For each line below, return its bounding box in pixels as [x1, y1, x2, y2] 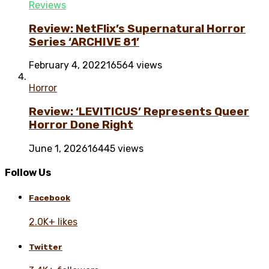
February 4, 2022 [29, 59, 106, 71]
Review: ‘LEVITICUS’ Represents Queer [29, 105, 249, 119]
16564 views [106, 59, 162, 71]
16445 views [88, 142, 144, 154]
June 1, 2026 [29, 142, 88, 154]
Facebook [29, 193, 70, 203]
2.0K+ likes [29, 216, 77, 228]
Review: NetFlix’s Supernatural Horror [29, 22, 246, 35]
